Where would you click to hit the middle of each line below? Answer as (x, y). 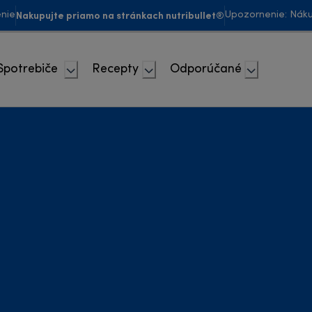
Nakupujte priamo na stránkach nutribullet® (120, 15)
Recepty (115, 69)
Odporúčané (206, 69)
